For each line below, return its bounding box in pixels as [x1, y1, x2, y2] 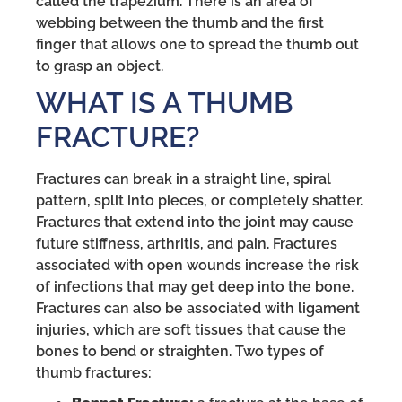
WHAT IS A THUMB [36, 86, 293, 120]
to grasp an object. [36, 57, 163, 75]
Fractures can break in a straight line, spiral [36, 170, 331, 188]
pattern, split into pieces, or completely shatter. [36, 192, 363, 210]
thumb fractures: [36, 364, 152, 382]
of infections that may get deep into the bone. [36, 278, 354, 296]
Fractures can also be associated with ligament [36, 300, 360, 318]
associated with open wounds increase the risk [36, 257, 359, 275]
